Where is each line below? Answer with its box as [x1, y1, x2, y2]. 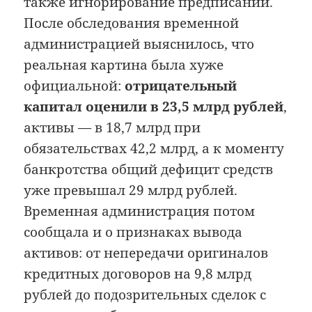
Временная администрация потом [24, 202, 256, 221]
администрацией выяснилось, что [24, 35, 255, 54]
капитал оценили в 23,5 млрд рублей [24, 97, 284, 116]
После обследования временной [24, 14, 240, 33]
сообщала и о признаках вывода [24, 223, 243, 242]
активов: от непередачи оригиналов [24, 244, 269, 263]
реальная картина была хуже [24, 56, 224, 75]
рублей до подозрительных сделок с [24, 286, 267, 304]
